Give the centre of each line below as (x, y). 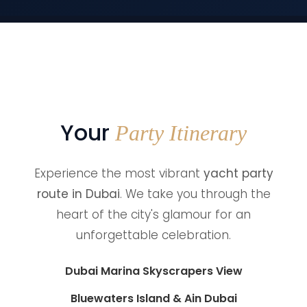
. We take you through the (195, 194)
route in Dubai (78, 194)
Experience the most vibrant (119, 173)
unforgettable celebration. (153, 235)
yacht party (238, 173)
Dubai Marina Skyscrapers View (153, 271)
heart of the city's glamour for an (153, 214)
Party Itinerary (181, 133)
